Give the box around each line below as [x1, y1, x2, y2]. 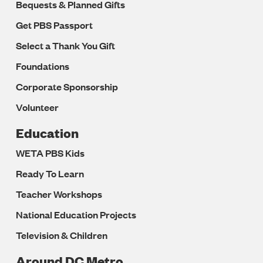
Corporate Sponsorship [16, 79, 119, 93]
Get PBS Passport [16, 18, 93, 32]
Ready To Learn [16, 166, 85, 180]
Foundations [16, 59, 70, 73]
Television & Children [16, 228, 108, 242]
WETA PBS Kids [16, 146, 85, 160]
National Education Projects [16, 207, 137, 221]
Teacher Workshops [16, 187, 103, 201]
